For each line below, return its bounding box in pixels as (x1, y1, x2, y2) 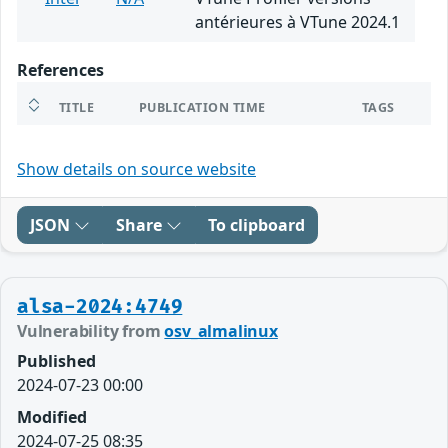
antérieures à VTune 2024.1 (195, 10, 400, 33)
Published (17, 349, 96, 372)
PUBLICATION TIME (139, 98, 266, 116)
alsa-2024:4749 (17, 294, 183, 319)
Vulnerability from (17, 319, 165, 342)
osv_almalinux (164, 319, 278, 342)
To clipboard (208, 213, 305, 236)
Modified (17, 405, 87, 428)
